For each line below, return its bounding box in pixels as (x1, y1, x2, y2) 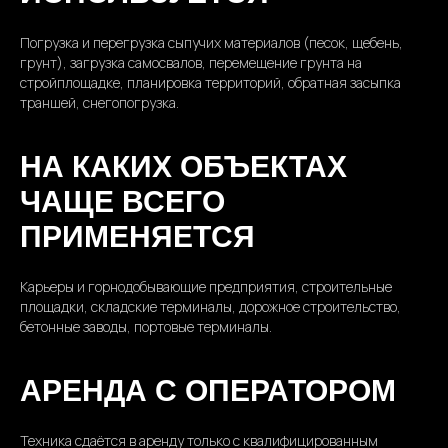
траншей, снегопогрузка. (20, 93, 179, 112)
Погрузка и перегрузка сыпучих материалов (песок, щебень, (20, 33, 403, 52)
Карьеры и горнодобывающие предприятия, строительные (20, 277, 392, 296)
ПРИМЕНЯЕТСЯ (20, 220, 255, 253)
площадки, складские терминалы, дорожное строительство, (20, 297, 401, 316)
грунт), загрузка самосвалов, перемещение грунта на (20, 53, 362, 72)
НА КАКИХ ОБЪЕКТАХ (20, 150, 347, 183)
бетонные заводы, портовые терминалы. (20, 317, 272, 336)
